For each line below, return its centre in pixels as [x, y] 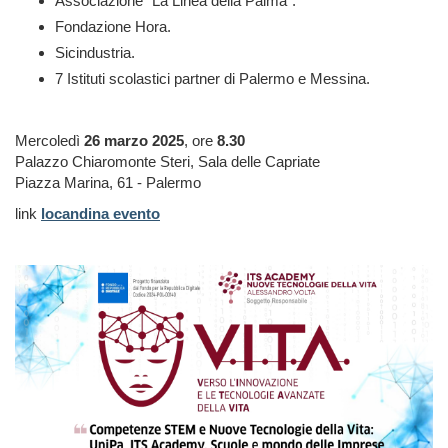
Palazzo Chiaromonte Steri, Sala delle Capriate [167, 162]
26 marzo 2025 [134, 141]
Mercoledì [49, 141]
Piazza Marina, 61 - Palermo [108, 183]
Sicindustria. [95, 53]
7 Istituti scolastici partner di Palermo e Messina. [212, 79]
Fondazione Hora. [113, 27]
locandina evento [100, 214]
